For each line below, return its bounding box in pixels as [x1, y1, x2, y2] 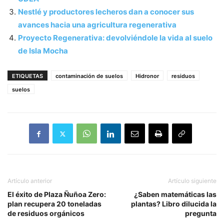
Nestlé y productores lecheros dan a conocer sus [18, 7, 194, 17]
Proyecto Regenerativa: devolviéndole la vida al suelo [18, 33, 212, 43]
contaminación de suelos [55, 72, 123, 80]
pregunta [185, 209, 216, 218]
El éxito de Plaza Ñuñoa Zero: [7, 190, 106, 199]
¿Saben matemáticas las [134, 190, 216, 199]
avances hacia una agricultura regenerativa [18, 20, 176, 30]
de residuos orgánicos [7, 209, 84, 218]
